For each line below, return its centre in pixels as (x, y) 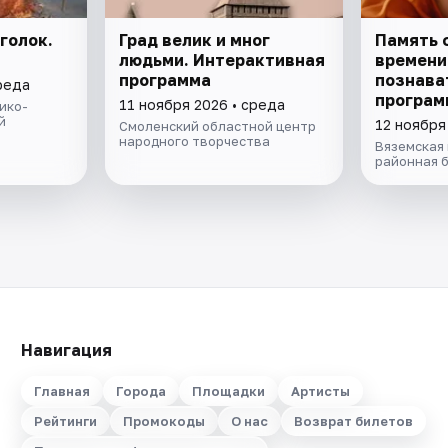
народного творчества (195, 140)
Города (140, 391)
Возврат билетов (353, 421)
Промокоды (163, 421)
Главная (61, 391)
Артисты (320, 391)
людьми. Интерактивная (222, 59)
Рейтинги (65, 421)
